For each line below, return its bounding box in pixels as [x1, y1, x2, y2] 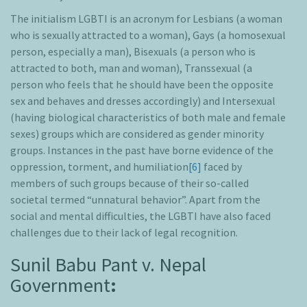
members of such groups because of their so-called [10, 176, 249, 191]
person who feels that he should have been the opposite [10, 77, 273, 92]
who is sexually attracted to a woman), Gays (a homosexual [10, 28, 286, 42]
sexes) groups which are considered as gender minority [10, 127, 264, 141]
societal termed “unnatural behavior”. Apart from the [10, 193, 260, 207]
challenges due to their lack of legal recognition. [10, 225, 238, 240]
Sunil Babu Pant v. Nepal [10, 252, 206, 278]
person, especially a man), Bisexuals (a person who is [10, 45, 256, 59]
